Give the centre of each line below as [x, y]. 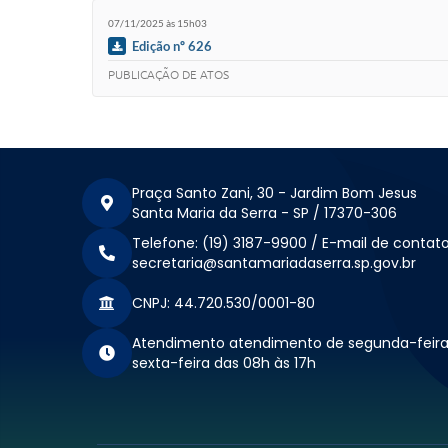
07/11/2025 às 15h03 [157, 22]
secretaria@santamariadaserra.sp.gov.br [274, 263]
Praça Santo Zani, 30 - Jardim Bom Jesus [274, 193]
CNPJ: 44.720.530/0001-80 [223, 303]
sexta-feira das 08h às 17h [224, 363]
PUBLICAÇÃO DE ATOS [168, 74]
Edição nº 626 [172, 45]
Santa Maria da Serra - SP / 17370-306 [264, 213]
